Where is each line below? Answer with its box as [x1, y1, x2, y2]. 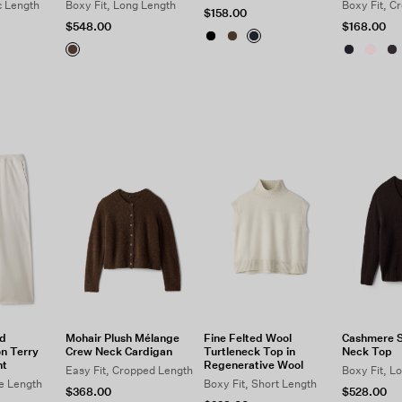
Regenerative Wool [204, 358, 303, 371]
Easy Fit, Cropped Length [66, 363, 194, 377]
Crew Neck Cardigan [66, 345, 173, 358]
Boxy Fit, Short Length [204, 377, 317, 390]
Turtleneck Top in [204, 345, 295, 358]
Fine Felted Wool [204, 331, 292, 345]
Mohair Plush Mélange [66, 331, 180, 345]
